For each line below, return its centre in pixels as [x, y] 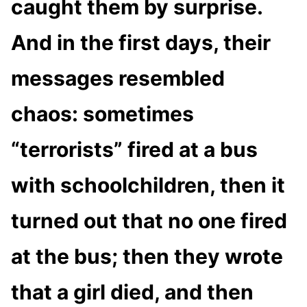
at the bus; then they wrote [147, 256]
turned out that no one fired [149, 220]
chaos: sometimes [102, 113]
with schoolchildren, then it [148, 185]
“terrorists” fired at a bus [134, 149]
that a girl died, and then [132, 292]
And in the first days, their [141, 42]
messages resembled [118, 78]
